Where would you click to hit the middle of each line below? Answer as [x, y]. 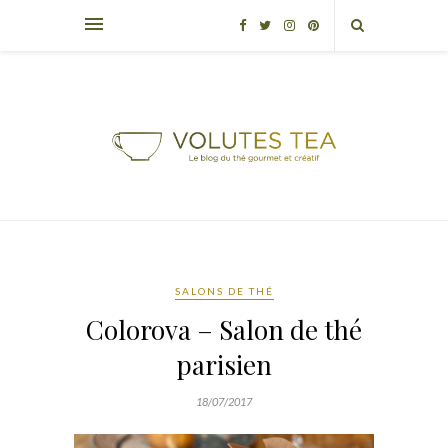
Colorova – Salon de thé [224, 329]
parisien [224, 364]
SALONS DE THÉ [224, 290]
